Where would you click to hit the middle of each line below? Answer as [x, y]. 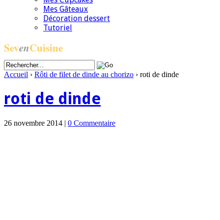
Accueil [16, 74]
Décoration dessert [77, 18]
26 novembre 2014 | [36, 123]
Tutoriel [58, 28]
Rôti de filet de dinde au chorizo [84, 74]
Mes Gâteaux [66, 9]
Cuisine [46, 48]
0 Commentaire [92, 123]
